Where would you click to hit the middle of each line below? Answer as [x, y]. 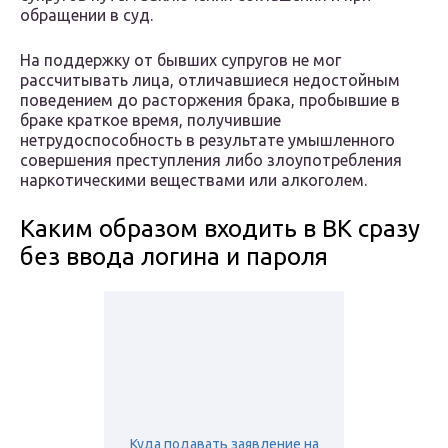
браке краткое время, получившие [150, 120]
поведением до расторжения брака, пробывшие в [210, 100]
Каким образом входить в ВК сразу [220, 229]
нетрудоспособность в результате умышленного [207, 140]
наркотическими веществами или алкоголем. [193, 180]
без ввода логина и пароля [174, 257]
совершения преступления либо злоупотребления [211, 160]
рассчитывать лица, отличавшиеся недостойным [210, 80]
